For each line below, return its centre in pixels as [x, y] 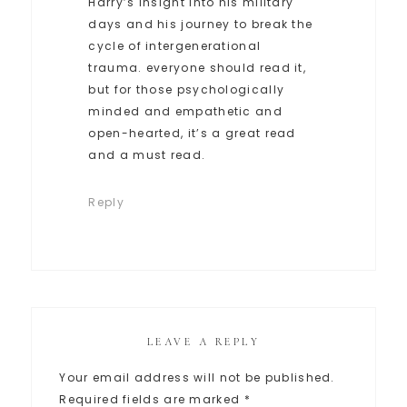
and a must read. [147, 155]
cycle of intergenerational [175, 46]
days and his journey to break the [201, 25]
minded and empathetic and [185, 112]
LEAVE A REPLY [203, 342]
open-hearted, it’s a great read [192, 134]
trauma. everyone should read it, [198, 68]
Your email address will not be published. [197, 378]
